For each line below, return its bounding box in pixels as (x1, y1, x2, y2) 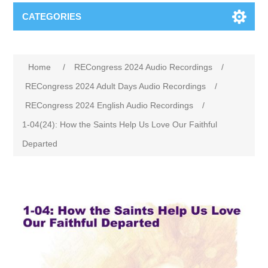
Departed (22, 138, 58, 148)
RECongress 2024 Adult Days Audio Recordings (25, 81, 206, 91)
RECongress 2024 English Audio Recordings (25, 100, 194, 110)
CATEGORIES (22, 11, 82, 22)
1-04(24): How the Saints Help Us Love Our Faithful (22, 119, 218, 129)
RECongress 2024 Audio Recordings (74, 62, 213, 72)
